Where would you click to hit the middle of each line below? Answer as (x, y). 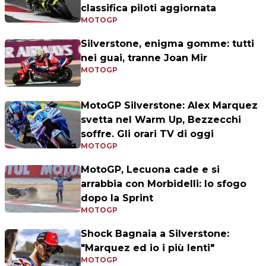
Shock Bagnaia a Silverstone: (155, 234)
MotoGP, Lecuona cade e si (150, 170)
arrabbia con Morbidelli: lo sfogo (164, 184)
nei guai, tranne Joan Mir (144, 58)
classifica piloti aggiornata (148, 8)
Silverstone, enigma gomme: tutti (167, 44)
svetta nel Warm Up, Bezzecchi (161, 120)
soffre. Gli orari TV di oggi (147, 134)
